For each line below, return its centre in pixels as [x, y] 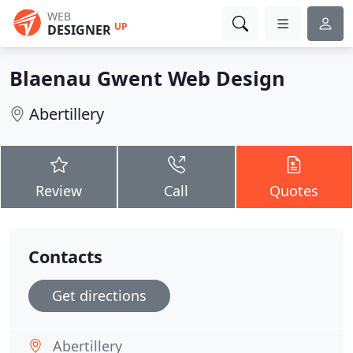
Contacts [65, 256]
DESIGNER [79, 30]
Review [59, 191]
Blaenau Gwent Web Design [147, 78]
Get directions [99, 295]
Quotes [294, 191]
